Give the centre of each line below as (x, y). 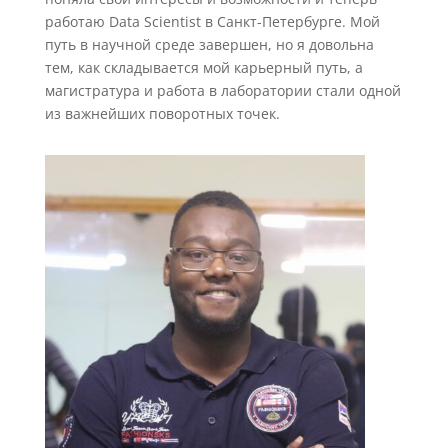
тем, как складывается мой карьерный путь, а (203, 67)
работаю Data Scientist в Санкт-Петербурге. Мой (212, 21)
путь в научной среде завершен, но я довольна (209, 44)
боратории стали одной (318, 90)
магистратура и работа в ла (140, 90)
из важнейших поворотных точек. (162, 113)
